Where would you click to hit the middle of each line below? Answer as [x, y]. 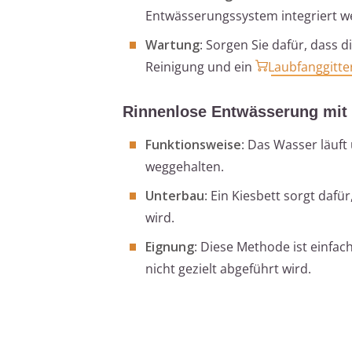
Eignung [170, 246]
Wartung [172, 44]
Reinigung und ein [200, 66]
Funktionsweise [193, 144]
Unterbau [175, 195]
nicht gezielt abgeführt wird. [228, 268]
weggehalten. [185, 166]
